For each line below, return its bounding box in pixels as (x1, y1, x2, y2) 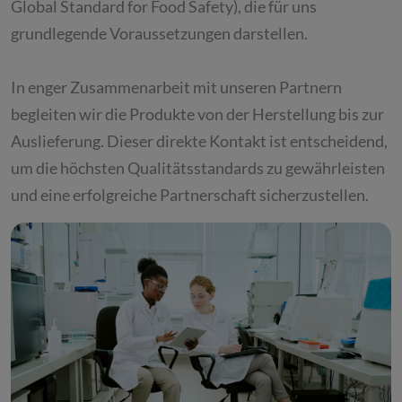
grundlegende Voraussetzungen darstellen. (11, 22, 308, 43)
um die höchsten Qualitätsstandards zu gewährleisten (11, 157, 385, 178)
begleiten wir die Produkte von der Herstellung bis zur (11, 103, 384, 124)
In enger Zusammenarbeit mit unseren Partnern (11, 76, 342, 97)
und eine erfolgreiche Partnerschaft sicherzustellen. (11, 184, 369, 205)
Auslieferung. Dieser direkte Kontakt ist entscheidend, (11, 130, 388, 151)
